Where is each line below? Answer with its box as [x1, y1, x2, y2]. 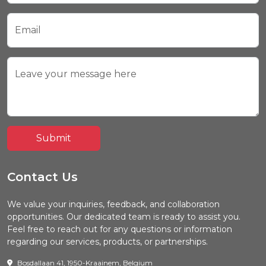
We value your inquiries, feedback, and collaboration [7, 199, 220, 210]
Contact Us [7, 170, 78, 185]
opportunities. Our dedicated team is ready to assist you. [7, 211, 240, 223]
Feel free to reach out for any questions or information [7, 224, 232, 235]
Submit [36, 132, 71, 144]
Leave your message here [15, 68, 137, 80]
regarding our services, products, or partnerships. [7, 236, 208, 248]
